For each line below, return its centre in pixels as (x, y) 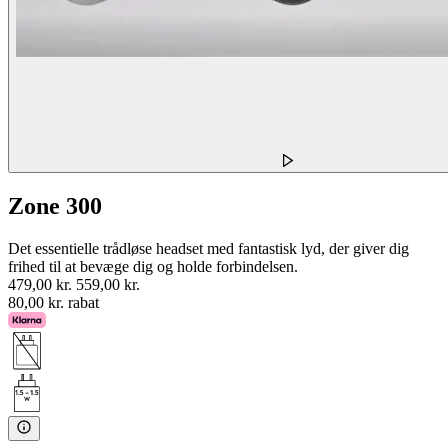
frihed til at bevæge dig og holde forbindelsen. (153, 266)
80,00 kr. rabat (53, 302)
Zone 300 (55, 206)
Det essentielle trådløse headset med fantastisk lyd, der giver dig (208, 248)
